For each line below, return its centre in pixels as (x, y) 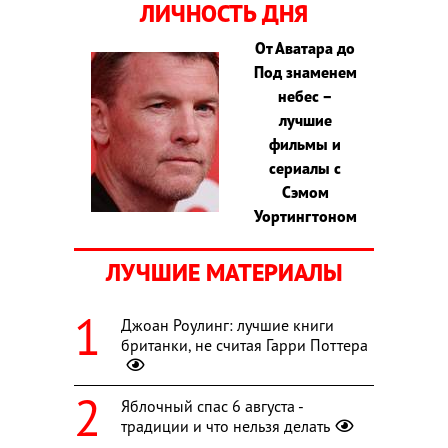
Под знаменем (305, 71)
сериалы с (305, 167)
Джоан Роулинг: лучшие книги (227, 324)
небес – (305, 95)
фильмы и (305, 143)
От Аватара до (305, 47)
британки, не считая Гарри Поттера (244, 344)
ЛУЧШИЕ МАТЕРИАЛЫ (224, 272)
